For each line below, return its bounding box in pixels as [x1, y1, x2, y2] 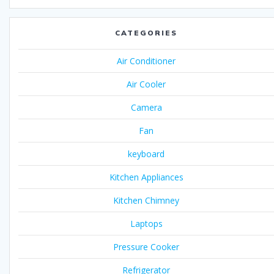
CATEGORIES [115, 28, 177, 38]
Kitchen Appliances [109, 171, 183, 183]
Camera [130, 102, 162, 114]
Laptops [130, 218, 163, 230]
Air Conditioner [117, 55, 176, 67]
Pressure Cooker [113, 241, 179, 253]
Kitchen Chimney [113, 194, 179, 207]
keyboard [128, 148, 165, 160]
